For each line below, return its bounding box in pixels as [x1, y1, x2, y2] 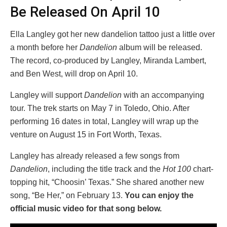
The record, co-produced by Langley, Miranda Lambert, [10, 56, 206, 65]
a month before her [10, 43, 80, 52]
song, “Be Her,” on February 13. [10, 191, 125, 200]
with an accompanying [122, 91, 204, 100]
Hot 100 [163, 165, 191, 174]
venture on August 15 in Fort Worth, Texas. [10, 130, 162, 139]
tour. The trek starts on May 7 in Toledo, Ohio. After [10, 104, 190, 113]
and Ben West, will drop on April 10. [10, 69, 138, 79]
